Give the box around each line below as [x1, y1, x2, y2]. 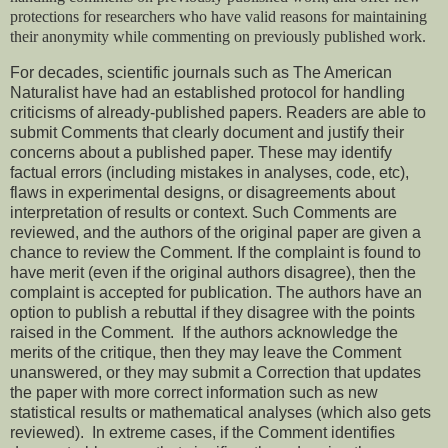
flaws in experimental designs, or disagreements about [10, 183, 395, 201]
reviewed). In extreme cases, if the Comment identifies [10, 423, 395, 441]
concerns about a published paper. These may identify [10, 143, 392, 161]
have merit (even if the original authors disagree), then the [10, 263, 416, 281]
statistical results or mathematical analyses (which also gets [10, 403, 431, 421]
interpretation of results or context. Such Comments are [10, 203, 397, 221]
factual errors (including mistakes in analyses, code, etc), [10, 163, 409, 181]
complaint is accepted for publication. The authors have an [10, 283, 422, 301]
